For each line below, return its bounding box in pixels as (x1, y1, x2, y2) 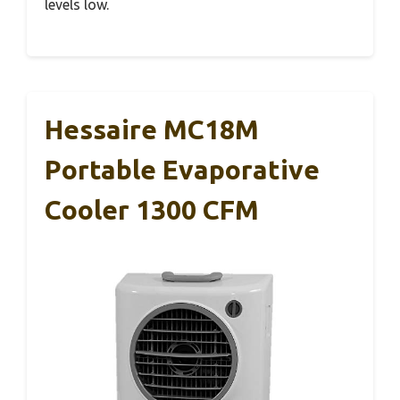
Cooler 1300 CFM (45, 195, 259, 226)
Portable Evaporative (45, 154, 320, 186)
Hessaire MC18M (45, 114, 259, 146)
